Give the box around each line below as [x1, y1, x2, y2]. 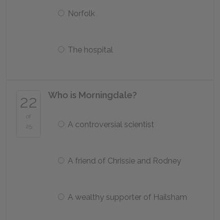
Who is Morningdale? [48, 90, 137, 100]
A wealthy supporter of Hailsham [68, 192, 187, 202]
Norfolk [68, 9, 95, 18]
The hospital [68, 45, 113, 55]
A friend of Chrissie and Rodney [68, 156, 181, 165]
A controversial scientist [68, 120, 154, 129]
